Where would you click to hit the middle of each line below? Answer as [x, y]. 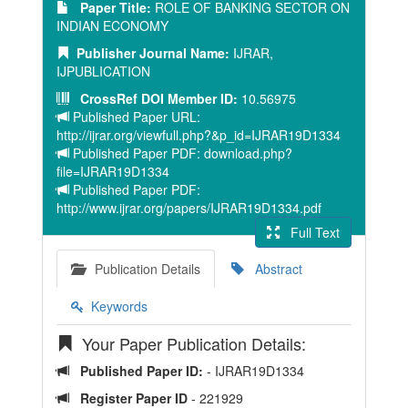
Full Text [310, 232]
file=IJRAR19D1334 [113, 171]
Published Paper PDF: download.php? [181, 153]
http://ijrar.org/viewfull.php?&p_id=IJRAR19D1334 [199, 135]
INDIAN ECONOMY [112, 25]
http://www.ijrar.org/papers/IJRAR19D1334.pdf [189, 208]
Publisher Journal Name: [149, 53]
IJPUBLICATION [103, 71]
